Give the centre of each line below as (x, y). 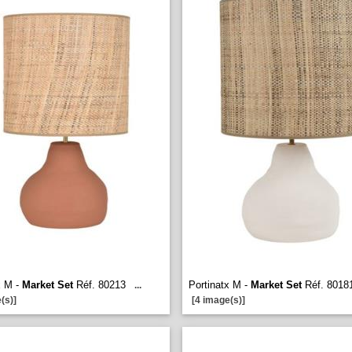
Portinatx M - (220, 285)
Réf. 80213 (99, 285)
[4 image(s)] (218, 300)
